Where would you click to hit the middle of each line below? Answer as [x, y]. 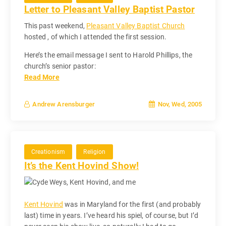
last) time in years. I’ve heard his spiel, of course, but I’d [111, 215]
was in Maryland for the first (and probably [132, 204]
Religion [95, 152]
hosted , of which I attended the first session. [95, 37]
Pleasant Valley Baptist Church [136, 26]
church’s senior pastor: [60, 66]
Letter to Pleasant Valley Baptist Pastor [109, 10]
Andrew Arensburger [64, 104]
